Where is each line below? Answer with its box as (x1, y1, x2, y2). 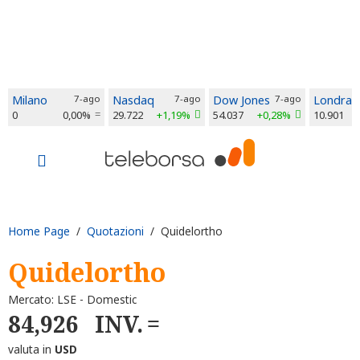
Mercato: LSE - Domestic (8, 291, 137, 307)
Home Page (8, 223, 70, 239)
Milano (12, 92, 47, 108)
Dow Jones (213, 92, 270, 108)
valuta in (8, 341, 55, 357)
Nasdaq (112, 92, 154, 108)
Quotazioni (87, 223, 144, 239)
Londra (313, 92, 352, 108)
